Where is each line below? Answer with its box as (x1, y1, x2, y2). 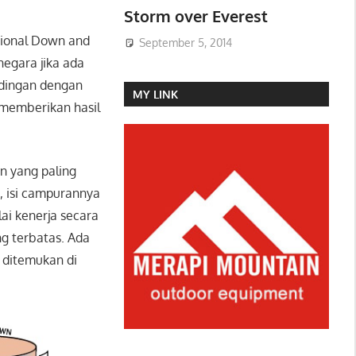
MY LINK (132, 87, 178, 101)
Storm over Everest (123, 6, 268, 27)
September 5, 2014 (138, 35, 232, 49)
